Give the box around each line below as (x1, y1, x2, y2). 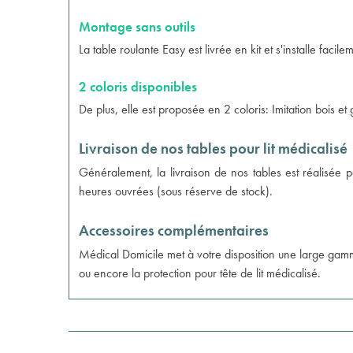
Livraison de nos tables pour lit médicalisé (79, 139, 347, 158)
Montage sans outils (79, 18, 195, 35)
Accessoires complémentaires (79, 221, 269, 240)
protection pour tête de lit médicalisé (143, 265, 318, 281)
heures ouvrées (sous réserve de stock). (79, 183, 273, 199)
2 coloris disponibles (79, 78, 197, 95)
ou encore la (79, 265, 143, 281)
